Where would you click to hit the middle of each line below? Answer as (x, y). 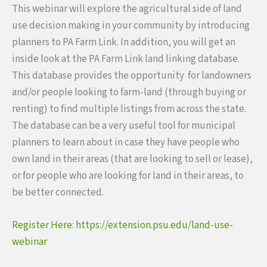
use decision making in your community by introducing (131, 25)
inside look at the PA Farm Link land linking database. (126, 59)
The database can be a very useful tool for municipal (124, 125)
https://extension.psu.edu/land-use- (154, 225)
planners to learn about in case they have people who (126, 142)
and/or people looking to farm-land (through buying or (129, 92)
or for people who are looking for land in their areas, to (128, 176)
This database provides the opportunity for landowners (132, 75)
